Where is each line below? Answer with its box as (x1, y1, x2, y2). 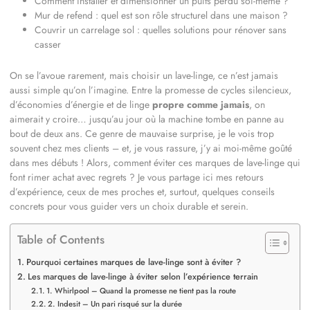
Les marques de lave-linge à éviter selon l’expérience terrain (27, 270, 258, 284)
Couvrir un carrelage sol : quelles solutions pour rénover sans (35, 23, 286, 37)
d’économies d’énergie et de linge (10, 98, 152, 111)
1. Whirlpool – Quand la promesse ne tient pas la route (46, 285, 237, 297)
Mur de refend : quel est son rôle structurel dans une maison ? (35, 8, 288, 22)
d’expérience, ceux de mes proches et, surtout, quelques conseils (10, 185, 275, 199)
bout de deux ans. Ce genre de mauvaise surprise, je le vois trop (10, 127, 274, 140)
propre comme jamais (152, 98, 249, 111)
